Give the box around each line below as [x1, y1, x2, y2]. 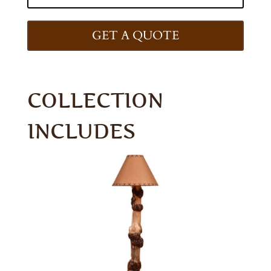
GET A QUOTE [91, 27, 179, 44]
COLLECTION [27, 87, 163, 113]
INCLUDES [27, 118, 135, 143]
